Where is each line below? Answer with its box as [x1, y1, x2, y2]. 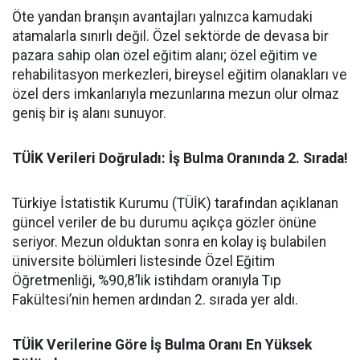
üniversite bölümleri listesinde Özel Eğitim [12, 253, 275, 269]
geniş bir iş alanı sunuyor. [12, 105, 166, 121]
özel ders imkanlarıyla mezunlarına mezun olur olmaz [12, 86, 339, 102]
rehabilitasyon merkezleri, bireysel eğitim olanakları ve [12, 67, 347, 83]
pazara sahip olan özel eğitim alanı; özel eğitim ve [12, 47, 317, 63]
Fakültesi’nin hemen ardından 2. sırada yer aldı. [12, 292, 298, 308]
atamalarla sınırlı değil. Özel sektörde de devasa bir [12, 28, 329, 44]
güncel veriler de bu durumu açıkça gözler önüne [12, 215, 317, 231]
